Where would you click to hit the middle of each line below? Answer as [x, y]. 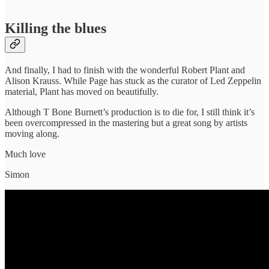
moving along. [32, 133]
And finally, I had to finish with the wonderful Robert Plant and [125, 70]
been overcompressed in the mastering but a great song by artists [126, 122]
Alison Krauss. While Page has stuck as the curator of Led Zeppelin [133, 80]
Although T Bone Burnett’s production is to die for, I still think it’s [130, 112]
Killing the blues [56, 28]
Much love [25, 154]
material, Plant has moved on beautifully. [82, 91]
